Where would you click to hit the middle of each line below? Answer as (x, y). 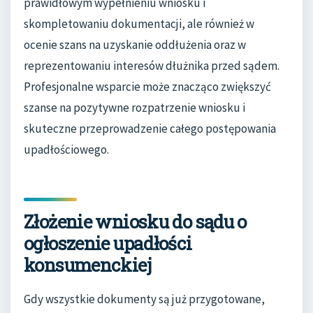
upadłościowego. (66, 149)
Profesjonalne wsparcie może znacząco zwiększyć (147, 86)
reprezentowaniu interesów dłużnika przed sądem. (152, 65)
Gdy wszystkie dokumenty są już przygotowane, (144, 299)
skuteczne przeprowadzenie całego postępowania (150, 128)
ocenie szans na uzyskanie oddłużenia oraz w (135, 44)
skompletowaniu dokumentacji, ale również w (139, 23)
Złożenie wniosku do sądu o (135, 221)
